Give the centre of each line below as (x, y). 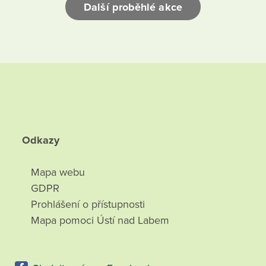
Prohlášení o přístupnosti (88, 205)
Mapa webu (58, 172)
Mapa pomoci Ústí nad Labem (100, 221)
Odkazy (41, 140)
